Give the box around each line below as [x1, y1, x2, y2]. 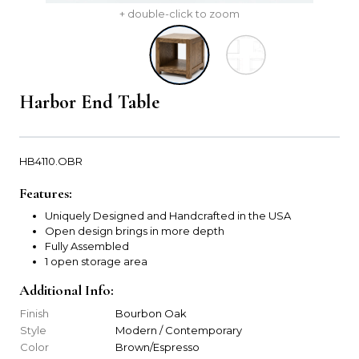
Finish [20, 306, 49, 320]
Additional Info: [19, 280, 114, 299]
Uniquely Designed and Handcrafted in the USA [45, 208, 291, 222]
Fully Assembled [45, 239, 129, 252]
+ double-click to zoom [119, 6, 240, 20]
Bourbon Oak [115, 306, 187, 320]
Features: [19, 184, 72, 202]
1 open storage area [45, 254, 147, 268]
